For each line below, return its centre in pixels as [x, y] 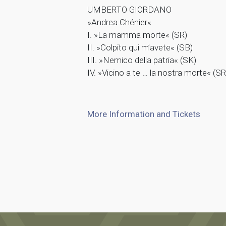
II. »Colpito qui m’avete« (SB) [140, 48]
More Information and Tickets [144, 114]
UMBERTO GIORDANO [129, 10]
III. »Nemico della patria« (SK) [142, 60]
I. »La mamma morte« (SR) [137, 35]
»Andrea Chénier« [119, 22]
